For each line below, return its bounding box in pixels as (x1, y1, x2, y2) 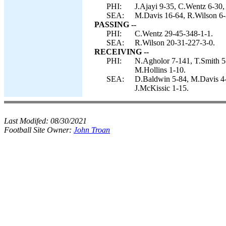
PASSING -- (94, 20, 136, 29)
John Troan (74, 126, 110, 134)
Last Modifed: (4, 117, 50, 125)
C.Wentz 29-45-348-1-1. (135, 29, 213, 38)
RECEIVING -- (94, 47, 149, 56)
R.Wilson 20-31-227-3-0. (135, 38, 215, 47)
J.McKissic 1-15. (135, 84, 189, 92)
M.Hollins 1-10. (135, 66, 186, 74)
